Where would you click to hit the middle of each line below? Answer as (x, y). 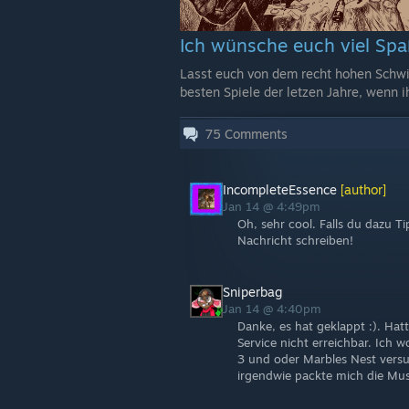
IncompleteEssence (280, 189)
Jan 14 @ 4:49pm (273, 206)
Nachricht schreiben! (295, 240)
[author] (362, 189)
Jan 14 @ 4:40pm (274, 308)
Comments (254, 133)
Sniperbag (252, 291)
